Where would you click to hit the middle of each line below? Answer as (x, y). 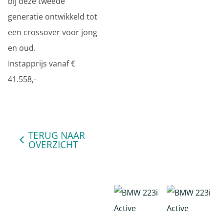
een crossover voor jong (53, 32)
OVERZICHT (53, 144)
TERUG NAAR (57, 135)
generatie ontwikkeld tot (53, 17)
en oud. (22, 48)
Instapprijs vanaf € (42, 64)
